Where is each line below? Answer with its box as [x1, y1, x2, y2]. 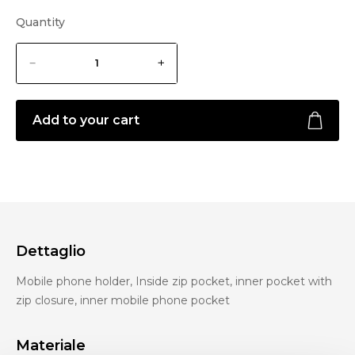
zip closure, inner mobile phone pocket [16, 293, 230, 308]
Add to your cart [32, 113, 139, 128]
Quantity [16, 14, 65, 29]
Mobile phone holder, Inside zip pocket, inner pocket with [16, 274, 332, 289]
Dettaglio [16, 242, 86, 261]
